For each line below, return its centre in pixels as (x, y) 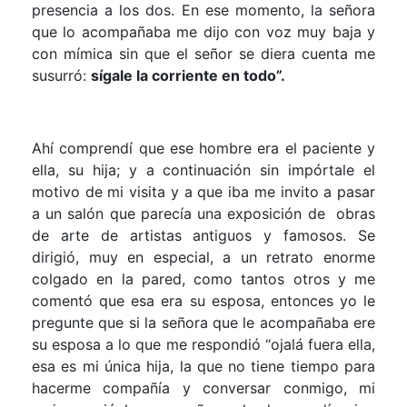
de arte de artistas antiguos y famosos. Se (203, 235)
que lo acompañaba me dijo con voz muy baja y (203, 31)
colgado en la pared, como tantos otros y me (203, 278)
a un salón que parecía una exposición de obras (203, 213)
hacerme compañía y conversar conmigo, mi (203, 387)
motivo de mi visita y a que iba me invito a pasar (203, 191)
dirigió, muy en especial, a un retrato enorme (203, 257)
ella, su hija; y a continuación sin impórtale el (203, 169)
